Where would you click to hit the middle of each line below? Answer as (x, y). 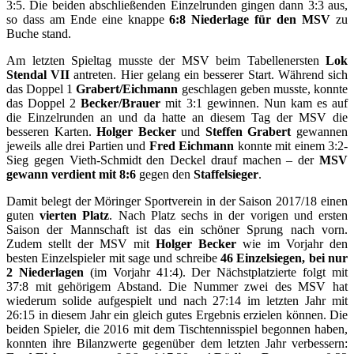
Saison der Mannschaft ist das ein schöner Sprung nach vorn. (177, 229)
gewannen (320, 131)
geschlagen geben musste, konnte (263, 88)
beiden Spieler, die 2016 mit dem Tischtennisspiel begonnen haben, (177, 329)
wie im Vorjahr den (292, 243)
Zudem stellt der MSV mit (81, 243)
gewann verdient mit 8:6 (71, 174)
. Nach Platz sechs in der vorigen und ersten (229, 215)
